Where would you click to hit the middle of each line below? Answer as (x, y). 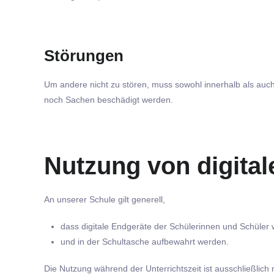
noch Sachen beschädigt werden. (109, 100)
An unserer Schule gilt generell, (105, 199)
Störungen (84, 56)
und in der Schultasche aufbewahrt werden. (145, 242)
